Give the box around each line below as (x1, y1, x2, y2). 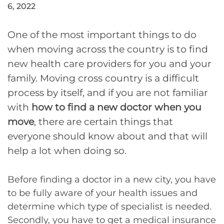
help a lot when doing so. (7, 145, 126, 156)
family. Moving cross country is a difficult (7, 72, 199, 84)
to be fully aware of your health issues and (7, 187, 197, 198)
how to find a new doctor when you (31, 101, 201, 113)
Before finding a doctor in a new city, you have (7, 174, 216, 185)
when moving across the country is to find (7, 43, 208, 55)
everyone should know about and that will (7, 130, 207, 142)
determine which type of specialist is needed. (7, 201, 211, 212)
